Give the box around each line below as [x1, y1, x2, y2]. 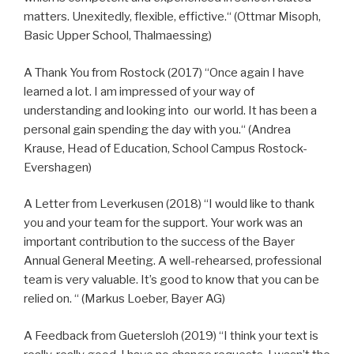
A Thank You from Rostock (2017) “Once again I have [24, 65, 304, 80]
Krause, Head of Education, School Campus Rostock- [24, 141, 307, 156]
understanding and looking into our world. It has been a [24, 103, 317, 118]
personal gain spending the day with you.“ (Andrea [24, 122, 291, 137]
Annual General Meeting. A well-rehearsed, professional [24, 254, 322, 269]
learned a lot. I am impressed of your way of [24, 84, 257, 99]
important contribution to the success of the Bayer [24, 235, 295, 250]
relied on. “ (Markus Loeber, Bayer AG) [24, 292, 225, 307]
